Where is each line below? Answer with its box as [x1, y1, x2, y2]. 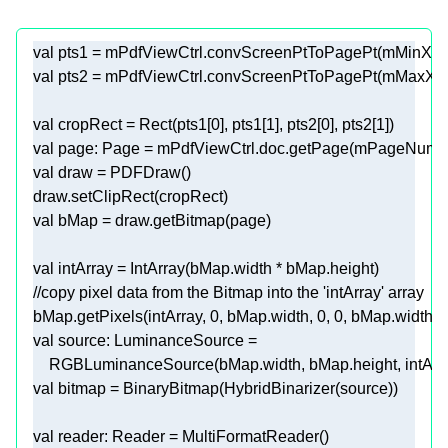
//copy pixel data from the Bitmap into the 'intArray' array [33, 284, 424, 302]
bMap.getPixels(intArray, [33, 308, 210, 326]
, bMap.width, [219, 308, 317, 326]
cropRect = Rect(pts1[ [54, 116, 211, 134]
